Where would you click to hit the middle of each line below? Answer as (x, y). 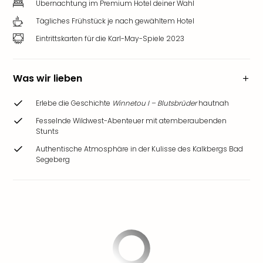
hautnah (213, 103)
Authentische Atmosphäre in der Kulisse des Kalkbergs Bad (139, 149)
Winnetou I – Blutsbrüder (154, 103)
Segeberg (53, 159)
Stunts (47, 131)
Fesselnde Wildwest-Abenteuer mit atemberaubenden (131, 121)
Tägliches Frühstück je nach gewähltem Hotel (115, 21)
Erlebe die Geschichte (74, 103)
